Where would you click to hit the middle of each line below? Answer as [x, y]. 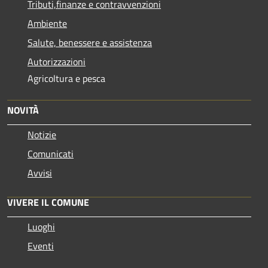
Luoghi [41, 227]
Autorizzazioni [57, 62]
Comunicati [51, 154]
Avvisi [40, 173]
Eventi [41, 246]
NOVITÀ [23, 110]
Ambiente [47, 24]
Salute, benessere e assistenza [90, 43]
